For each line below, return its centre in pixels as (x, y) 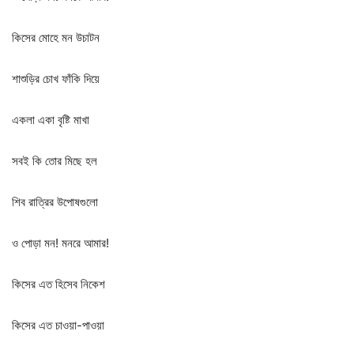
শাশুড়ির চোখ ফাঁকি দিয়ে (56, 79)
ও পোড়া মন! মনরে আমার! (60, 243)
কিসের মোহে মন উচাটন (56, 38)
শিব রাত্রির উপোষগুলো (55, 202)
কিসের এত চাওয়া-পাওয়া (58, 325)
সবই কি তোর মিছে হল (55, 161)
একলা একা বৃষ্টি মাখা (51, 120)
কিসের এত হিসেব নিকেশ (58, 284)
